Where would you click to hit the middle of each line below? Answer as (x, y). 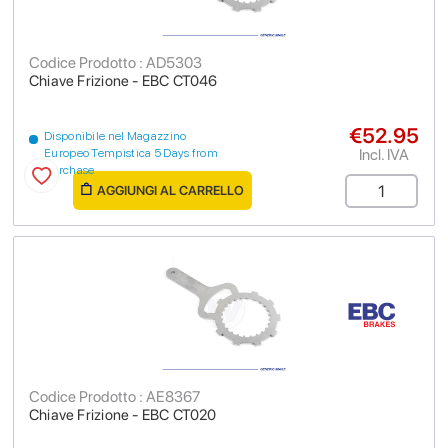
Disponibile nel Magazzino (115, 136)
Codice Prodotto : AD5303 (115, 62)
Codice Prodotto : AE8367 (114, 396)
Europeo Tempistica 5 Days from (131, 153)
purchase (69, 170)
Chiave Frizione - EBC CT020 (123, 415)
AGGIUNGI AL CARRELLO (170, 190)
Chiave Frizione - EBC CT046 (123, 81)
